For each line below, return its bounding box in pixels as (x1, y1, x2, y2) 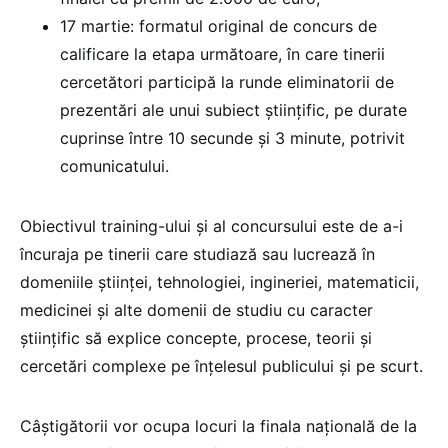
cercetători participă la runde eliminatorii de (60, 72, 394, 93)
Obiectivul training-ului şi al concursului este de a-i (20, 216, 403, 237)
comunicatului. (60, 156, 169, 177)
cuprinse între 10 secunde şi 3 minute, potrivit (60, 128, 405, 149)
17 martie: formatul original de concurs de (60, 16, 377, 37)
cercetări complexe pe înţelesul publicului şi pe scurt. (20, 356, 423, 377)
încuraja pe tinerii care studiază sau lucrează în (20, 244, 375, 265)
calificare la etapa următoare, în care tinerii (60, 44, 385, 65)
